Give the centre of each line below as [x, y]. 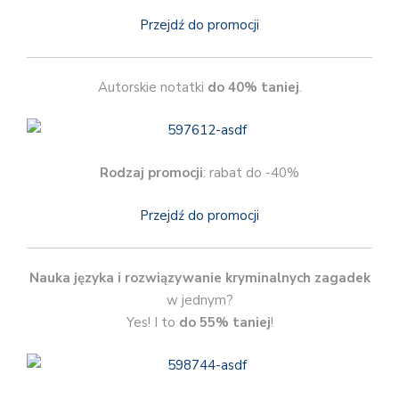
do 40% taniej [253, 87]
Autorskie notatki [152, 87]
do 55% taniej [224, 322]
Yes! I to [152, 322]
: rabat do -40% [251, 172]
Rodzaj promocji [151, 172]
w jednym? [199, 300]
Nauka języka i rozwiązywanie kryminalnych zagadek [199, 277]
